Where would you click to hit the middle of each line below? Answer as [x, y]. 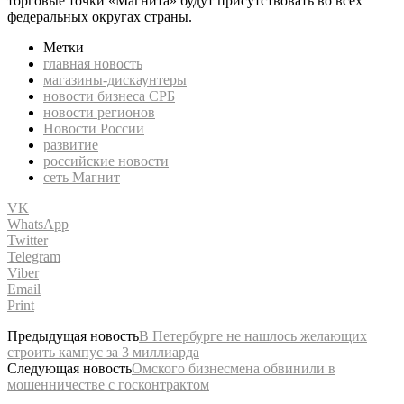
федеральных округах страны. [100, 16]
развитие [71, 144]
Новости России [94, 128]
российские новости [106, 161]
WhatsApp [38, 224]
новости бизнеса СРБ [109, 96]
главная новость [93, 63]
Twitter [28, 240]
